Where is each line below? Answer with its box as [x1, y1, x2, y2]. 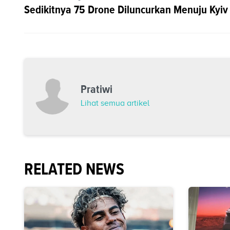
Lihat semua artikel [81, 99, 149, 108]
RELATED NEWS [24, 157, 124, 181]
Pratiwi [81, 81, 112, 98]
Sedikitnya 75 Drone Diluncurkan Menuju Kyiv [24, 2, 228, 18]
